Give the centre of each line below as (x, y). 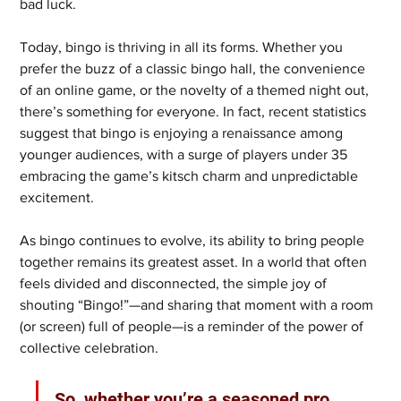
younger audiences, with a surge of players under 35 (186, 155)
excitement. (57, 198)
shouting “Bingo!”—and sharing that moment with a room (199, 305)
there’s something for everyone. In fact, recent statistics (195, 112)
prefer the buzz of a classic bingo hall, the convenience (195, 69)
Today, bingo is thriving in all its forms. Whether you (183, 47)
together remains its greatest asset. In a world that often (196, 262)
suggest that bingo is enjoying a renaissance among (183, 133)
